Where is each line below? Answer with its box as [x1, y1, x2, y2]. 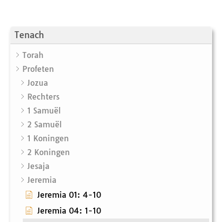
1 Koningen [27, 133, 69, 144]
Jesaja [27, 161, 50, 171]
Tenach [14, 29, 44, 41]
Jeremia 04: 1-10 [37, 206, 101, 216]
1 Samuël [27, 106, 61, 116]
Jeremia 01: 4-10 [37, 190, 101, 200]
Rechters [27, 92, 59, 102]
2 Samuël [27, 119, 62, 130]
